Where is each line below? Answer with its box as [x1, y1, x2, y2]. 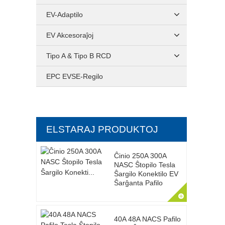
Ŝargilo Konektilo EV [114, 170, 178, 178]
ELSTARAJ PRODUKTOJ [46, 124, 158, 135]
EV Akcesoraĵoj [46, 31, 93, 39]
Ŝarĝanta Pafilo [114, 179, 163, 187]
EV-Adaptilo [46, 11, 83, 19]
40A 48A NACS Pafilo [114, 215, 181, 223]
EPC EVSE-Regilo [46, 72, 103, 80]
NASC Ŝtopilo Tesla [114, 161, 175, 169]
